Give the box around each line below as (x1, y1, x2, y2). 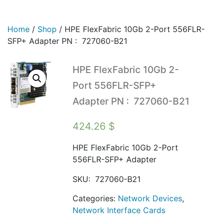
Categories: (72, 193, 118, 203)
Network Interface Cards (72, 205, 165, 215)
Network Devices (117, 193, 182, 203)
